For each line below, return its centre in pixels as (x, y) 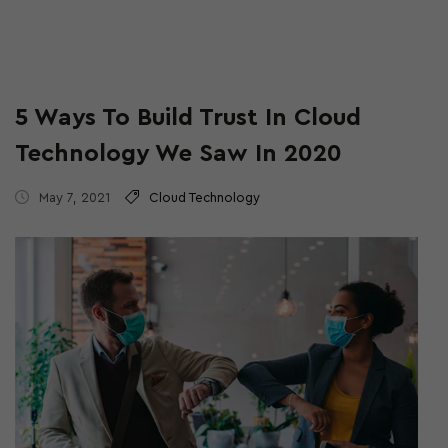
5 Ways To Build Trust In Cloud (188, 117)
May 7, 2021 (74, 197)
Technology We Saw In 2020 (178, 153)
